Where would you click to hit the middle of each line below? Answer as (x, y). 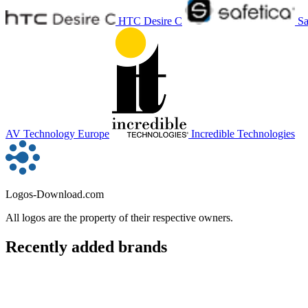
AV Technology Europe (57, 133)
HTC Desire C (150, 21)
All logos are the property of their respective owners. (119, 217)
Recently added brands (86, 246)
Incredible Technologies (243, 133)
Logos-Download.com (55, 194)
